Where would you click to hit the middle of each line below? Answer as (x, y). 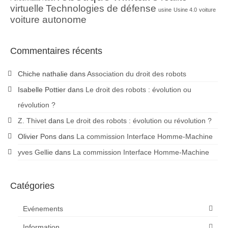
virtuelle (27, 8)
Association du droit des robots (137, 74)
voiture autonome (48, 19)
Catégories (32, 186)
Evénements (43, 208)
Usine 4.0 (185, 9)
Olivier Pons (37, 136)
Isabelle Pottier (42, 89)
